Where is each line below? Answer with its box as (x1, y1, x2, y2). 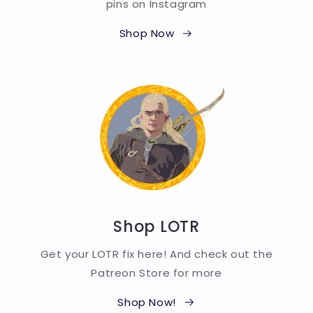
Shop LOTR (112, 216, 201, 238)
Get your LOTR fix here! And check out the (40, 247, 273, 262)
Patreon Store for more (91, 265, 222, 281)
